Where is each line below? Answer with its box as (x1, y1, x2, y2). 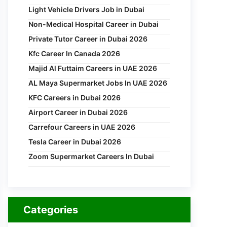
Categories (23, 204, 78, 216)
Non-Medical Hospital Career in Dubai (28, 20, 159, 28)
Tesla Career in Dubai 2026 (28, 137, 121, 146)
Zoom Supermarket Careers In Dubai (28, 152, 154, 161)
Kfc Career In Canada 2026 (28, 49, 120, 58)
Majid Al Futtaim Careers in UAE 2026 (28, 64, 157, 72)
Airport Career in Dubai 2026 (28, 108, 128, 117)
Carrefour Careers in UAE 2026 (28, 123, 135, 131)
